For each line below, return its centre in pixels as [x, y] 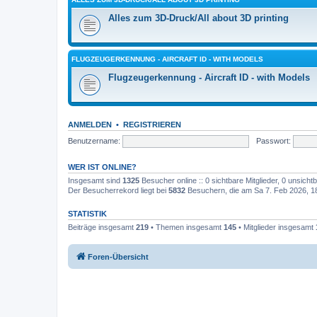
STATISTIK [87, 214]
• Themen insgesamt [186, 227]
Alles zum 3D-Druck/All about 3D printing [198, 18]
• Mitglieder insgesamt [276, 227]
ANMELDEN [90, 125]
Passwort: [273, 140]
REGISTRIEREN [152, 125]
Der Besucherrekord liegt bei [118, 190]
